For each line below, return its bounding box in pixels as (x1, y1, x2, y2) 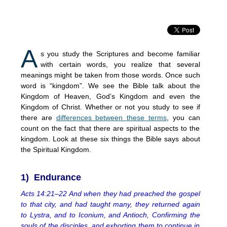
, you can (166, 113, 200, 122)
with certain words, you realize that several (40, 60, 200, 68)
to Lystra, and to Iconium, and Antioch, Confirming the (21, 210, 200, 219)
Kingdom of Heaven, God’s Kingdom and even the (21, 92, 200, 100)
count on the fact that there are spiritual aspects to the (21, 124, 200, 132)
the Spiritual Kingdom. (21, 145, 91, 154)
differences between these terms (56, 113, 167, 122)
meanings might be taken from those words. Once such (21, 70, 200, 79)
